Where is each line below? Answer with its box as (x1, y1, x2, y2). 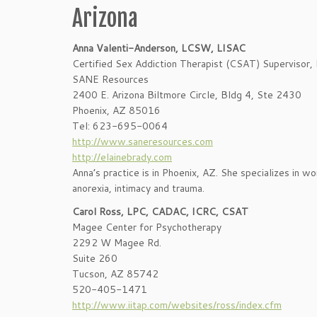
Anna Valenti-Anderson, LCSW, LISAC (72, 41, 246, 55)
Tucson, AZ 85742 (72, 267, 158, 281)
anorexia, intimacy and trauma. (72, 181, 204, 195)
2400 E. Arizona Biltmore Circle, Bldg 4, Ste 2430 (72, 88, 301, 102)
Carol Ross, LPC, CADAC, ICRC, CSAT (72, 204, 248, 219)
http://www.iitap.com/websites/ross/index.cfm (72, 298, 282, 312)
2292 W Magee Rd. (72, 236, 161, 250)
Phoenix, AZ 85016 (72, 103, 161, 117)
